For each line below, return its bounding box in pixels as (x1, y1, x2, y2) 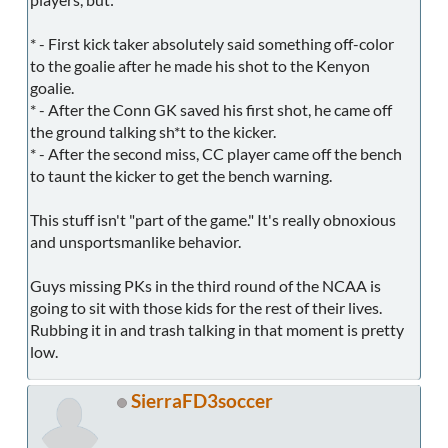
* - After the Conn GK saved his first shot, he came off (30, 100, 392, 120)
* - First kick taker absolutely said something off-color (30, 34, 394, 54)
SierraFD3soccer (131, 389, 273, 413)
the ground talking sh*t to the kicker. (30, 122, 276, 142)
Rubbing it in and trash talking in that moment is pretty (30, 320, 404, 340)
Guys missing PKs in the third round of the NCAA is (30, 276, 381, 296)
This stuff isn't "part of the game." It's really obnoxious (30, 210, 396, 230)
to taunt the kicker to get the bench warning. (30, 166, 332, 186)
